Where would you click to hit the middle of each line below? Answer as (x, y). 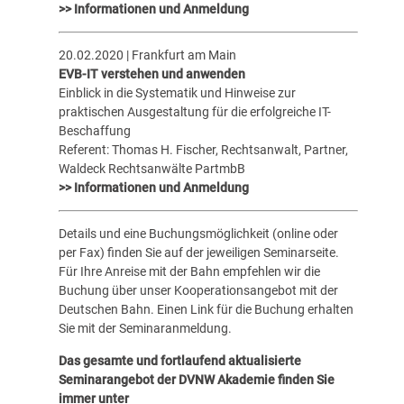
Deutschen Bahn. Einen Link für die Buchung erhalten (206, 310)
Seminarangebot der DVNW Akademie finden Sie (196, 379)
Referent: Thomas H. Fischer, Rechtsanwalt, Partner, (203, 150)
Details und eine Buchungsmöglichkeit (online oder (198, 234)
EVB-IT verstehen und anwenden (151, 74)
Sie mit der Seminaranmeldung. (145, 329)
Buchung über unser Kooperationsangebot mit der (198, 291)
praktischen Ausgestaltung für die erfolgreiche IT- (194, 112)
